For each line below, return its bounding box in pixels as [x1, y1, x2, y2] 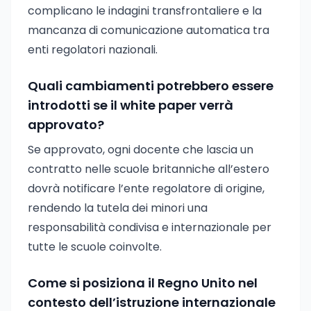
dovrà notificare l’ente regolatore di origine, [28, 180, 264, 196]
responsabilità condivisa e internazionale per [28, 219, 271, 235]
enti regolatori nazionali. [28, 42, 158, 58]
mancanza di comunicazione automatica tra [28, 22, 269, 38]
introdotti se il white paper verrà [28, 96, 233, 114]
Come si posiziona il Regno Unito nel [28, 274, 258, 292]
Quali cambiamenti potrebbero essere [28, 77, 274, 94]
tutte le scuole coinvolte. [28, 239, 162, 255]
